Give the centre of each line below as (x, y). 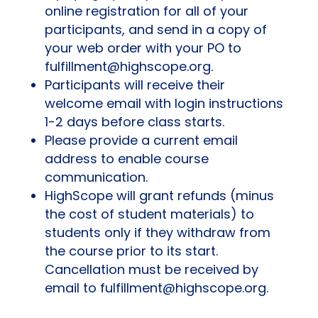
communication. (96, 177)
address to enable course (126, 159)
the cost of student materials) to (149, 214)
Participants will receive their (135, 85)
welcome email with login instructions (164, 103)
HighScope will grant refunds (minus (159, 196)
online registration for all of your (146, 11)
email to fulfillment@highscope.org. (156, 288)
